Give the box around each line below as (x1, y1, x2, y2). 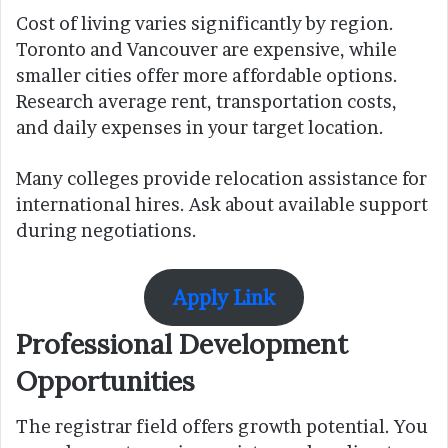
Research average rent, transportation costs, (16, 91, 397, 113)
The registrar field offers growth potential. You (16, 415, 428, 437)
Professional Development (16, 327, 348, 362)
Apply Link (173, 284, 275, 310)
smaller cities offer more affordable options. (16, 65, 398, 87)
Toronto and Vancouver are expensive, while (16, 39, 397, 61)
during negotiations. (16, 220, 197, 242)
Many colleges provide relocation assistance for (16, 168, 427, 190)
